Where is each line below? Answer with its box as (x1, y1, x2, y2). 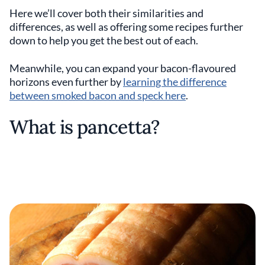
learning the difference (123, 75, 227, 88)
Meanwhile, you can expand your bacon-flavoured (9, 62, 236, 75)
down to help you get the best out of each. (9, 34, 200, 47)
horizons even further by (9, 75, 123, 88)
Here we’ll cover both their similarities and (9, 7, 203, 20)
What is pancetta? (9, 115, 159, 139)
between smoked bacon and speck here (9, 89, 186, 102)
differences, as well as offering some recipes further (9, 20, 243, 33)
